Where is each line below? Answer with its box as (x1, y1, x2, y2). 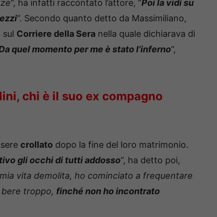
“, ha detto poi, (121, 155, 180, 166)
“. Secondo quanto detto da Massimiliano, (17, 13, 186, 24)
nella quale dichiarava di (95, 29, 195, 39)
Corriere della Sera (16, 29, 95, 39)
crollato (20, 139, 53, 150)
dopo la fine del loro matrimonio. (53, 139, 188, 150)
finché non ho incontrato (56, 186, 160, 197)
